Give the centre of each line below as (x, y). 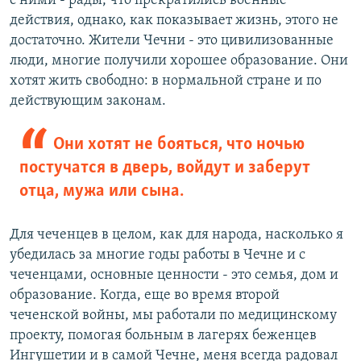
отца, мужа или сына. (102, 191)
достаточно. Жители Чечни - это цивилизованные (172, 40)
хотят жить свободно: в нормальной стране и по (166, 81)
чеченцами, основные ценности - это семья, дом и (174, 275)
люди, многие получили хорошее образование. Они (179, 60)
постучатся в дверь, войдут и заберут (165, 168)
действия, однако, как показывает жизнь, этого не (174, 20)
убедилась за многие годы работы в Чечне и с (158, 255)
